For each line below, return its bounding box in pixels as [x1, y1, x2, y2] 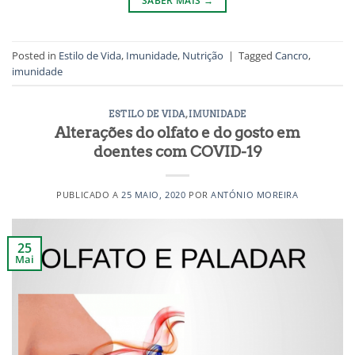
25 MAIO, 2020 [121, 188, 186, 200]
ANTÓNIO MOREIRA [211, 188, 299, 200]
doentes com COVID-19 [93, 142, 262, 161]
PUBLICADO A [56, 188, 122, 200]
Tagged [239, 48, 275, 63]
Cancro [275, 48, 308, 63]
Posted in [12, 48, 59, 63]
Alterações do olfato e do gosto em [55, 123, 300, 142]
